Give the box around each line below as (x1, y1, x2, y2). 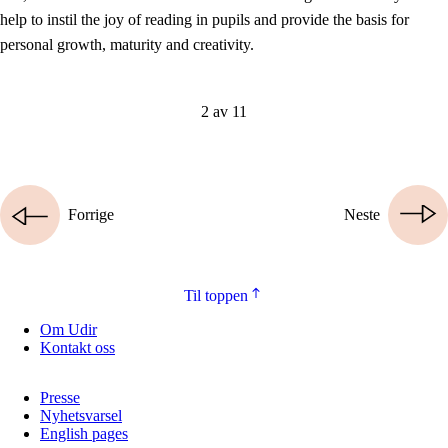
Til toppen (184, 287, 248, 305)
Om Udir (40, 321, 97, 339)
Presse (40, 389, 80, 407)
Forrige (68, 206, 114, 224)
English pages (40, 425, 128, 443)
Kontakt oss (40, 339, 115, 357)
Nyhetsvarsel (40, 407, 122, 425)
